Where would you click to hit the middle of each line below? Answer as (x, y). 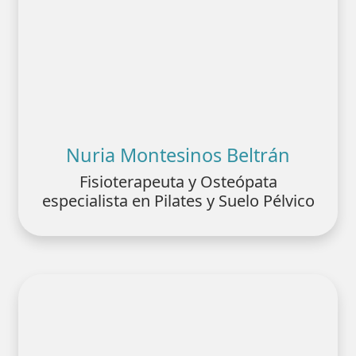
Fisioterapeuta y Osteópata (178, 181)
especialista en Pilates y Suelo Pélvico (178, 200)
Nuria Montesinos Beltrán (178, 155)
